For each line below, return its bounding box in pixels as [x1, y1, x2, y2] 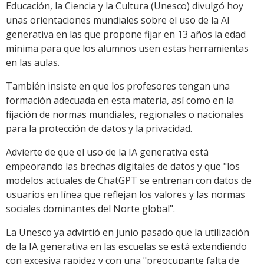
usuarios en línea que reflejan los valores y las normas [6, 188, 245, 202]
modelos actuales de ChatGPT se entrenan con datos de [6, 174, 252, 187]
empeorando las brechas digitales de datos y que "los [6, 160, 240, 173]
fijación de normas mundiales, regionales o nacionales [6, 108, 244, 121]
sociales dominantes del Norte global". [6, 202, 175, 216]
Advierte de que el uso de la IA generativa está [6, 146, 209, 159]
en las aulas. [6, 56, 60, 70]
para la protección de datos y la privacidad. [6, 122, 192, 136]
